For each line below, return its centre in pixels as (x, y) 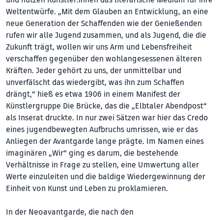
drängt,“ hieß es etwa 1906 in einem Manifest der (93, 94)
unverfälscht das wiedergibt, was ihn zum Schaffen (95, 82)
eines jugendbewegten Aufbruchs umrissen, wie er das (102, 129)
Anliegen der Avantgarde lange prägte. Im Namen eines (105, 141)
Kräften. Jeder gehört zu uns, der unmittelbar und (94, 70)
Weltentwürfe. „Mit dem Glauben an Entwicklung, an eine (107, 12)
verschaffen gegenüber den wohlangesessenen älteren (104, 59)
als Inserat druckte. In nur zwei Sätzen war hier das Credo (107, 118)
